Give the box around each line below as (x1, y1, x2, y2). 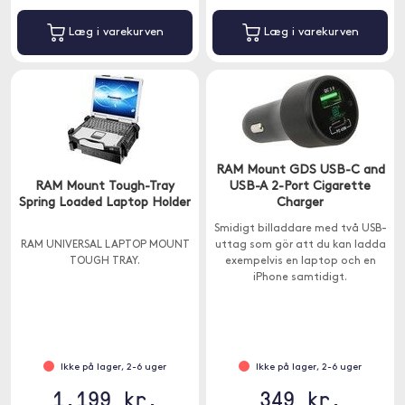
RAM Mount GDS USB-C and (215, 164, 385, 177)
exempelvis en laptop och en (224, 256, 376, 267)
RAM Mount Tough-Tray (35, 180, 174, 193)
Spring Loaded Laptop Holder (19, 196, 191, 210)
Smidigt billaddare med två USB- (213, 223, 387, 234)
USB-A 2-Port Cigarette (230, 180, 371, 193)
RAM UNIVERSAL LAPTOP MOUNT (20, 240, 190, 250)
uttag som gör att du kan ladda (214, 240, 386, 250)
